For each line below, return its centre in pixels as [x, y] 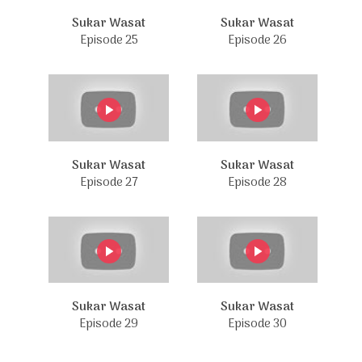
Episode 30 [257, 324]
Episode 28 [257, 182]
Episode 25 [109, 40]
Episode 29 [109, 324]
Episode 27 [109, 182]
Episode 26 [257, 40]
